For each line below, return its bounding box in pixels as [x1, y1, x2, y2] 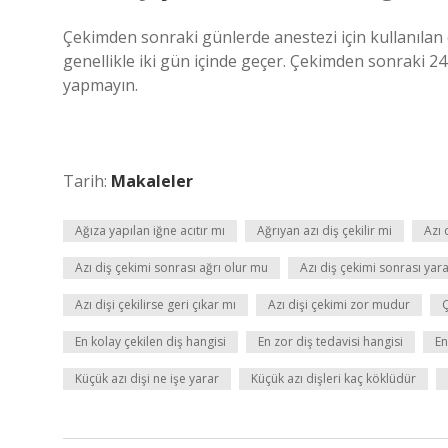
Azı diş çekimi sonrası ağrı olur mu [75, 259, 268, 276]
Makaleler [111, 170, 193, 192]
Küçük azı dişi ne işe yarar [75, 370, 219, 387]
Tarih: [63, 170, 111, 192]
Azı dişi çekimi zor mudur [268, 296, 410, 313]
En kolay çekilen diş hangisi [75, 333, 226, 350]
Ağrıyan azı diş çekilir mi [257, 222, 392, 239]
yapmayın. [63, 74, 138, 96]
